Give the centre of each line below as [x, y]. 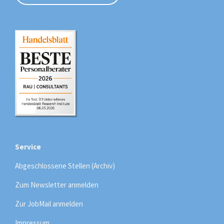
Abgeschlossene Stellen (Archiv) [65, 165]
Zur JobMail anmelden [49, 203]
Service [28, 146]
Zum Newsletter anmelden [57, 184]
